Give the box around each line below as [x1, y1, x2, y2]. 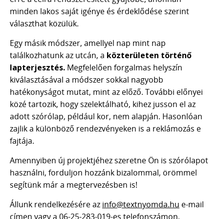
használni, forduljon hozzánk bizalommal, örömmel [10, 167, 197, 178]
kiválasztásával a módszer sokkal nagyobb [10, 74, 163, 85]
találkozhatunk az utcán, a [10, 50, 107, 61]
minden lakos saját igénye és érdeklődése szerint [10, 6, 189, 17]
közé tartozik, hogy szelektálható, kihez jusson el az [10, 99, 196, 109]
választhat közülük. [10, 18, 79, 29]
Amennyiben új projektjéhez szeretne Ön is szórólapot [10, 155, 208, 166]
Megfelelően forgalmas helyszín [65, 62, 182, 73]
